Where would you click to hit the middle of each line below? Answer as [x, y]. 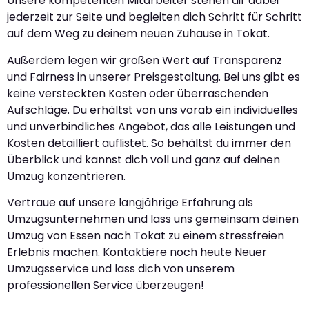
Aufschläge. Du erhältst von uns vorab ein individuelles [152, 110]
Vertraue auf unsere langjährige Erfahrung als [130, 202]
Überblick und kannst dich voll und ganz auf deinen [143, 159]
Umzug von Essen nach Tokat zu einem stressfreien [146, 235]
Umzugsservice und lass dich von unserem [121, 268]
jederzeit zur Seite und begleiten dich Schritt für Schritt [154, 17]
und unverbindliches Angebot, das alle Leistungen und [151, 126]
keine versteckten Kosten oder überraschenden [138, 93]
